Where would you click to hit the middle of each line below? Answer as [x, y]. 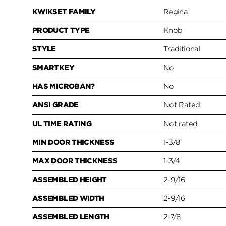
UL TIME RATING [62, 123]
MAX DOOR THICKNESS [75, 161]
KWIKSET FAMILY [64, 11]
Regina [176, 11]
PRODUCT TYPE [61, 30]
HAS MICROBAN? [64, 86]
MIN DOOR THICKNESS [73, 142]
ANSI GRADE [55, 105]
